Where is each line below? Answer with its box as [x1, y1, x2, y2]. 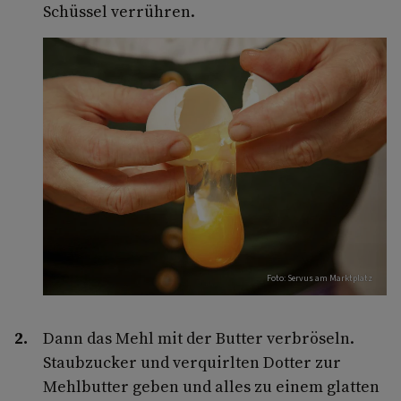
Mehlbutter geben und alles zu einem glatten [43, 374, 380, 397]
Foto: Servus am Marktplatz [267, 271, 372, 285]
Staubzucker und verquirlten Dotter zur [43, 350, 341, 373]
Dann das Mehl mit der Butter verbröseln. [43, 326, 354, 349]
